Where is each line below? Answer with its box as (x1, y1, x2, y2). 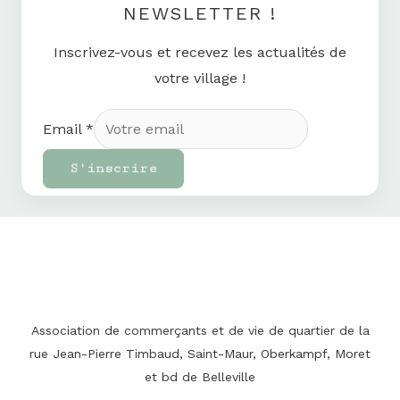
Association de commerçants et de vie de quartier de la (30, 323, 370, 338)
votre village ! (154, 70, 246, 87)
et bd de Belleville (145, 370, 255, 385)
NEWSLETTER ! (123, 3, 277, 25)
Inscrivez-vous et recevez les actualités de (54, 44, 346, 62)
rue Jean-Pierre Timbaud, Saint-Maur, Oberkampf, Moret (29, 346, 371, 362)
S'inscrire (70, 161, 157, 177)
